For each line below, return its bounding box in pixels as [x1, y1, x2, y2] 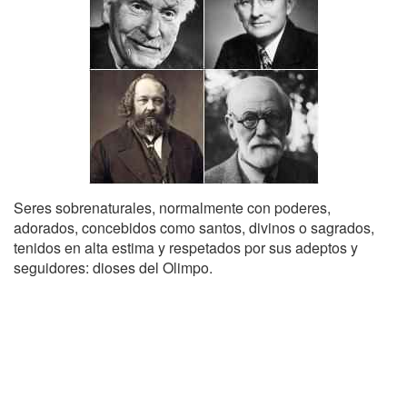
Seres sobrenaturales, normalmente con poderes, [14, 197, 331, 218]
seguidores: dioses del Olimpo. [14, 257, 213, 278]
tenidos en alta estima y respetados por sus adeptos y [14, 237, 358, 258]
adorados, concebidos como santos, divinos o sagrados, [14, 217, 374, 238]
